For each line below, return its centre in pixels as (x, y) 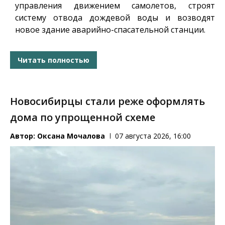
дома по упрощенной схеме (83, 118)
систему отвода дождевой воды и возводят (115, 18)
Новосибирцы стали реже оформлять (107, 101)
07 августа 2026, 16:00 (153, 136)
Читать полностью (53, 60)
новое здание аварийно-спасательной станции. (110, 30)
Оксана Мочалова (71, 136)
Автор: (24, 136)
